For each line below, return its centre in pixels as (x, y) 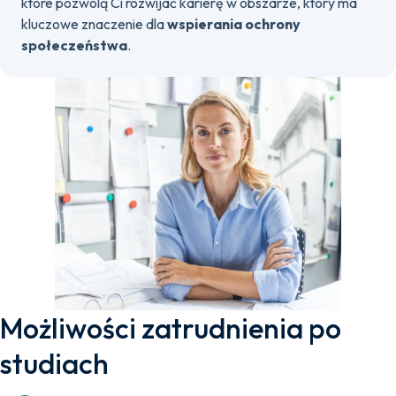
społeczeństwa (74, 45)
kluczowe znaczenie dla (94, 24)
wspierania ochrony (234, 24)
